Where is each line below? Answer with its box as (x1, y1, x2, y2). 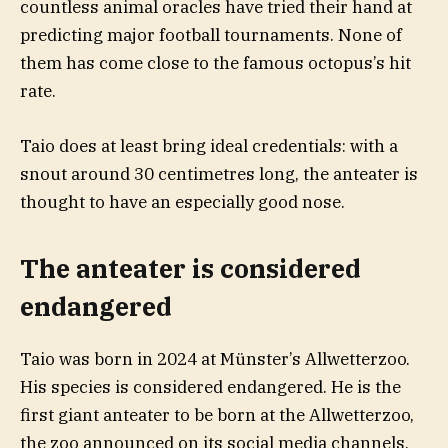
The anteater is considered (20, 251, 361, 285)
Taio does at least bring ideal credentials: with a (20, 134, 398, 157)
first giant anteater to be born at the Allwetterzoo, (20, 404, 414, 427)
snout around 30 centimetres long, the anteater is (20, 162, 418, 185)
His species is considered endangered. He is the (20, 376, 401, 399)
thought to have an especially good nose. (20, 190, 345, 213)
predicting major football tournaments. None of (20, 24, 402, 47)
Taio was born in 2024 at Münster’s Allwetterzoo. (20, 348, 410, 371)
